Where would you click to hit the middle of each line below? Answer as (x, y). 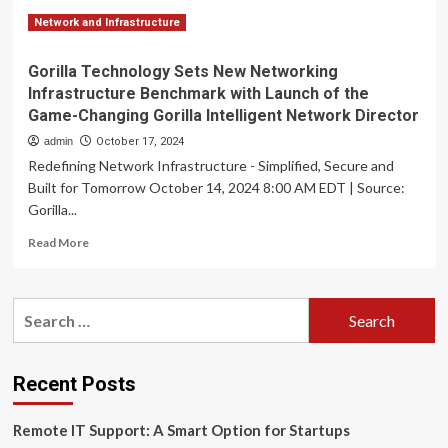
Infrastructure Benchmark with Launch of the (198, 93)
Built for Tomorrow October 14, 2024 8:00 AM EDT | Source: (216, 187)
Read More (58, 242)
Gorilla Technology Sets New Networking (182, 71)
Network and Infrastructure (106, 22)
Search (37, 309)
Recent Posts (74, 384)
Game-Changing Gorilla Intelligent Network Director (223, 115)
